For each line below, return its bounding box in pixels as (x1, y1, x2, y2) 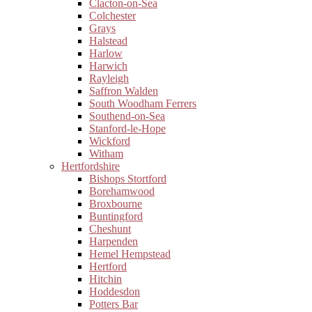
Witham (89, 148, 123, 159)
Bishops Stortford (89, 173, 166, 185)
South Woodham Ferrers (89, 97, 196, 109)
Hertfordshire (61, 160, 120, 172)
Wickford (89, 135, 130, 147)
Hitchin (89, 273, 122, 285)
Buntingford (89, 210, 143, 222)
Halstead (89, 35, 127, 47)
